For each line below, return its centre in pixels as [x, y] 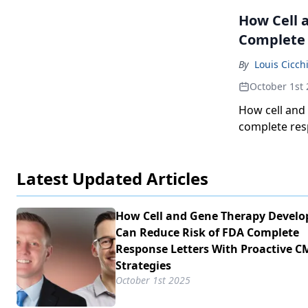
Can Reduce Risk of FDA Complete [207, 232]
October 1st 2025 [153, 280]
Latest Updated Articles [112, 178]
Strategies [143, 265]
